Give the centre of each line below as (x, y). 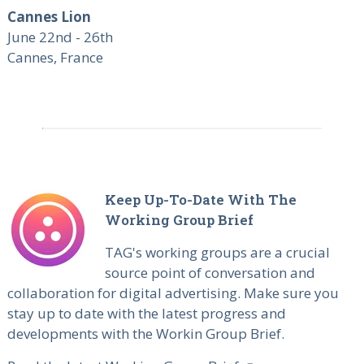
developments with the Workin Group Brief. (147, 334)
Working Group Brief (179, 220)
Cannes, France (55, 58)
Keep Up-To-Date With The (200, 200)
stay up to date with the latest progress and (146, 314)
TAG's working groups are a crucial (217, 253)
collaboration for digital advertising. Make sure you (173, 293)
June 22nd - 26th (60, 37)
